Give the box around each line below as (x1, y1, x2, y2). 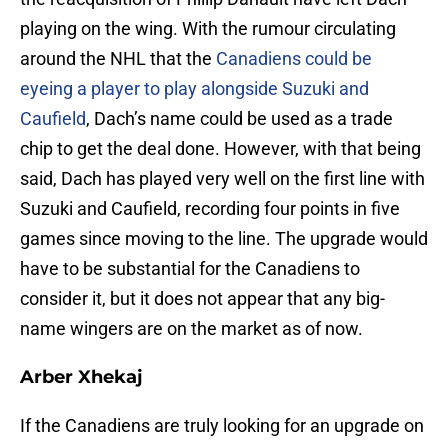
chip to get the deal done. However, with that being (20, 138, 421, 160)
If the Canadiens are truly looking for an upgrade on (20, 415, 424, 437)
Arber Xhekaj (20, 366, 143, 389)
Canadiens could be (216, 48, 372, 70)
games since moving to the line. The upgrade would (20, 228, 428, 250)
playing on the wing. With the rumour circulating (20, 18, 396, 40)
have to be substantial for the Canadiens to (20, 258, 360, 280)
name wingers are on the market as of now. (20, 318, 363, 340)
